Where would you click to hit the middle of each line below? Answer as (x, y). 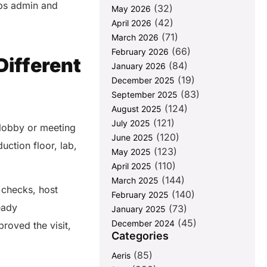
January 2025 (139, 209)
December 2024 (143, 223)
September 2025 (145, 95)
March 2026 (135, 38)
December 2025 (143, 80)
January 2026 (139, 66)
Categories (140, 236)
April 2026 (132, 23)
